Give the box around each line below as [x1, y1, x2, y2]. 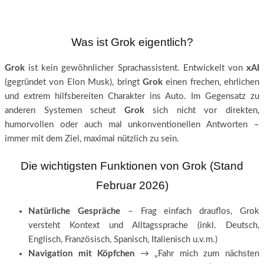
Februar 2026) [95, 179, 169, 192]
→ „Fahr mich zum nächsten [134, 249, 260, 259]
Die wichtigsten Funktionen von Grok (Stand [21, 159, 243, 172]
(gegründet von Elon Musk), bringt [5, 78, 143, 87]
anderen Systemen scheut [5, 106, 124, 115]
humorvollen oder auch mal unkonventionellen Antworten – [5, 120, 259, 130]
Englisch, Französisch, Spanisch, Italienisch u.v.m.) [28, 235, 217, 245]
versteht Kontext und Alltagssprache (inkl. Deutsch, [28, 221, 259, 230]
